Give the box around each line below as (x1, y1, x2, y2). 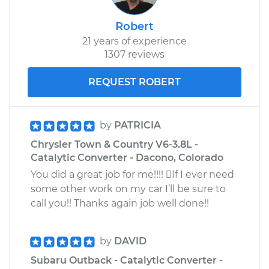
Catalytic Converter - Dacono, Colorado (31, 151, 223, 163)
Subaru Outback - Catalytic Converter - (31, 254, 223, 266)
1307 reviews (104, 48, 165, 60)
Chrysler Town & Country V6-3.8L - (31, 138, 198, 150)
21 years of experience (82, 35, 187, 47)
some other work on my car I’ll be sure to (31, 183, 226, 195)
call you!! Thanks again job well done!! (31, 197, 209, 209)
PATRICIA (114, 119, 161, 131)
